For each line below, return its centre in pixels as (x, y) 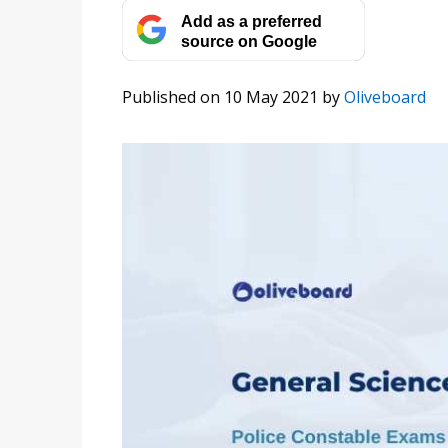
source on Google (248, 40)
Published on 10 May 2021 (220, 97)
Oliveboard (385, 97)
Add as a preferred (251, 20)
